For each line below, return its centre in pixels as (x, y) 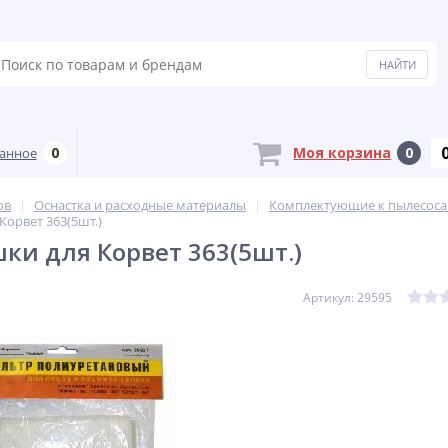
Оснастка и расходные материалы (139, 205)
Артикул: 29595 (347, 297)
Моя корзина (342, 152)
